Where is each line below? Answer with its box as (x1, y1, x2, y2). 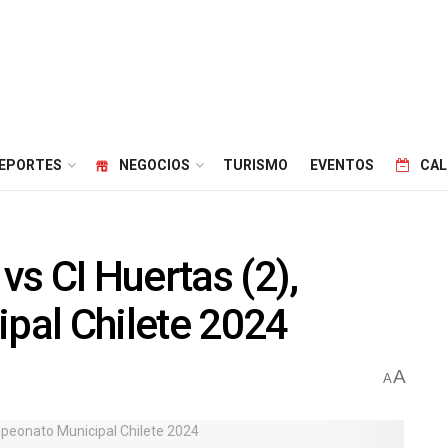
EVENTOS (310, 157, 374, 173)
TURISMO (223, 157, 288, 173)
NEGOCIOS (119, 157, 190, 173)
